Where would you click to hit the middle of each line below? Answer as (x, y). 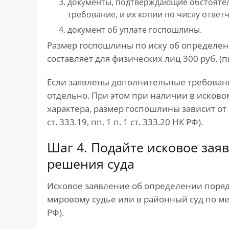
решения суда (91, 164)
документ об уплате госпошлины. (135, 30)
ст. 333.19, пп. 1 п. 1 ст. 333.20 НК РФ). (125, 122)
